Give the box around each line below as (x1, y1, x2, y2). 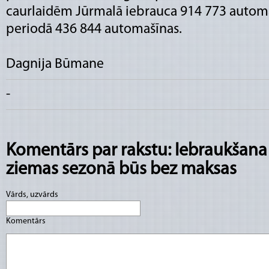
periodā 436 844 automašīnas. (6, 22, 182, 37)
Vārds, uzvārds (6, 190, 60, 199)
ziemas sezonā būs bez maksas (6, 160, 237, 179)
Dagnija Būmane (6, 56, 104, 71)
